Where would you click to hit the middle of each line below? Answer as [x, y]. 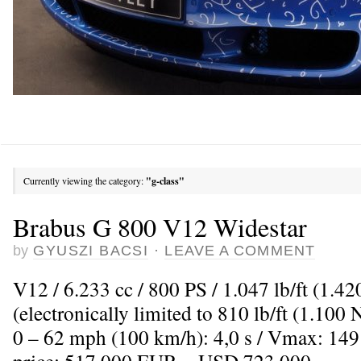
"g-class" [165, 181]
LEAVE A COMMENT [240, 250]
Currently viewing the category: [85, 180]
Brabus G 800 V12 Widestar [160, 226]
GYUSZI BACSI [91, 250]
